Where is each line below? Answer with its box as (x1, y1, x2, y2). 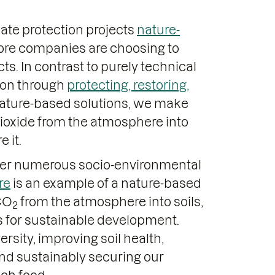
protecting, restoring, (67, 79, 189, 92)
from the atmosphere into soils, (18, 195, 203, 209)
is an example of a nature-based (10, 177, 201, 190)
